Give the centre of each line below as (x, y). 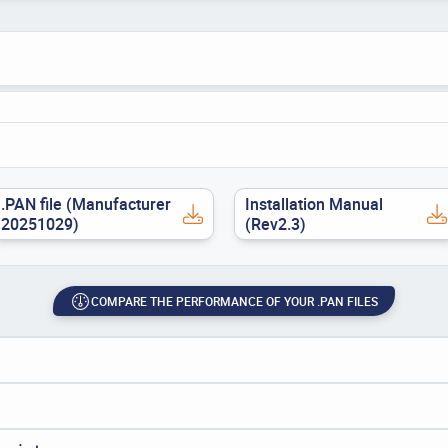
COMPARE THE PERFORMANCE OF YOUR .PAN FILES (235, 300)
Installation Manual (314, 204)
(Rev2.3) (275, 224)
